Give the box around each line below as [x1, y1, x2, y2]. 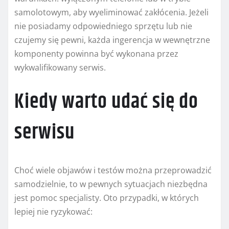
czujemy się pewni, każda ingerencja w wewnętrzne [14, 34, 210, 45]
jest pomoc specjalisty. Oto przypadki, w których [14, 192, 199, 203]
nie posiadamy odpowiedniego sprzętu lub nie [14, 20, 192, 32]
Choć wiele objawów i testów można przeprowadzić [14, 164, 212, 176]
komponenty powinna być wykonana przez [14, 48, 178, 59]
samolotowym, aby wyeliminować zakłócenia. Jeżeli [14, 6, 209, 18]
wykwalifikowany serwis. [14, 61, 106, 73]
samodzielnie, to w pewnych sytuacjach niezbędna [14, 178, 208, 190]
